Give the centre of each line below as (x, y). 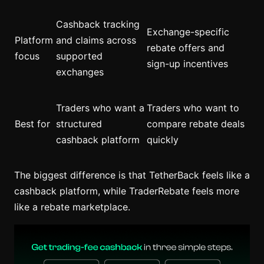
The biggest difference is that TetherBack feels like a (132, 175)
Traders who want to (193, 108)
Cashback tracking (98, 24)
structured (79, 124)
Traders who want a (100, 108)
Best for (32, 124)
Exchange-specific (188, 32)
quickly (163, 140)
